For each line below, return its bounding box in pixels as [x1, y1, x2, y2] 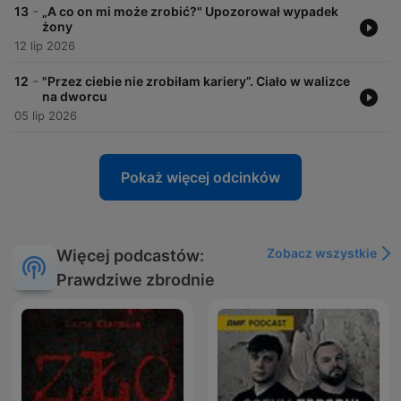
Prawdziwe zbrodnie [56, 270, 215, 290]
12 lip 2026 [14, 38, 75, 54]
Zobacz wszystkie [267, 245, 377, 261]
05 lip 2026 [14, 108, 77, 124]
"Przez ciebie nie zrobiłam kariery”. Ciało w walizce [42, 73, 350, 90]
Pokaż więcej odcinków [121, 168, 280, 187]
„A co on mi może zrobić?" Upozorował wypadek [42, 4, 338, 20]
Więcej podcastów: [56, 246, 204, 266]
